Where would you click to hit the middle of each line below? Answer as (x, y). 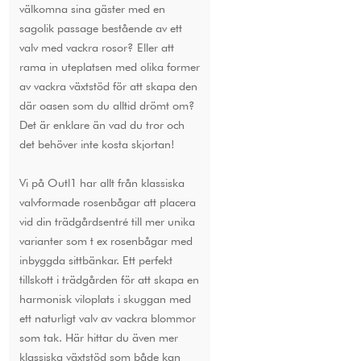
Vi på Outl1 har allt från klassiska (102, 183)
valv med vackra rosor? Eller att (96, 48)
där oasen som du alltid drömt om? (107, 106)
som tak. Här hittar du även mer (98, 338)
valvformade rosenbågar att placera (107, 202)
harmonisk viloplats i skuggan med (105, 299)
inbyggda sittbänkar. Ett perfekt (95, 260)
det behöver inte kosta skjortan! (97, 144)
